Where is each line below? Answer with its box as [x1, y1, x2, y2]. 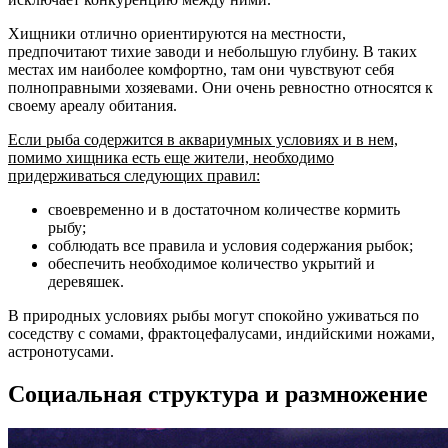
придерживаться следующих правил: [8, 167, 260, 185]
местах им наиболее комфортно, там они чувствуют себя [8, 61, 394, 79]
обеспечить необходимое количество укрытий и [48, 255, 375, 273]
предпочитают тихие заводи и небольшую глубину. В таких [8, 43, 417, 61]
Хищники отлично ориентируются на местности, [8, 25, 346, 43]
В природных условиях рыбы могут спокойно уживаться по [8, 307, 419, 325]
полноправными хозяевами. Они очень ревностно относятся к [8, 79, 433, 97]
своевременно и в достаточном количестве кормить [48, 201, 400, 219]
